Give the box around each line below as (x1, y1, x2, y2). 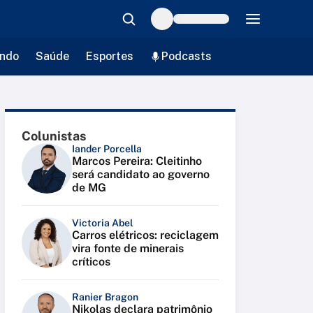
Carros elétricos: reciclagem (72, 228, 219, 242)
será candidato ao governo (72, 168, 210, 181)
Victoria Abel (72, 217, 133, 228)
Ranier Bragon (72, 291, 138, 303)
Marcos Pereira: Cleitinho (72, 154, 202, 168)
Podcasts (161, 50, 212, 63)
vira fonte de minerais (72, 242, 184, 255)
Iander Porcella (72, 143, 142, 154)
